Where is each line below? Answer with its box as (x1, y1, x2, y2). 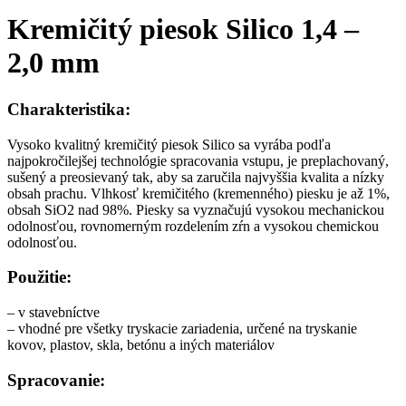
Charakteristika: (7, 99, 130, 119)
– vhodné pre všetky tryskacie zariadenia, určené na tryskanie (7, 321, 357, 337)
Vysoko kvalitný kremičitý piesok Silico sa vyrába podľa (7, 136, 331, 152)
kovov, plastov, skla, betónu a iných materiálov (7, 337, 275, 353)
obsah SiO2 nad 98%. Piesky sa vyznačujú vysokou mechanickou (7, 201, 384, 217)
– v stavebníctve (7, 304, 100, 321)
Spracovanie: (7, 370, 105, 390)
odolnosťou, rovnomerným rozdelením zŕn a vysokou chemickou (7, 217, 379, 234)
